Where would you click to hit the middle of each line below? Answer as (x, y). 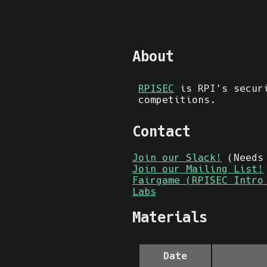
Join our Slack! (177, 157)
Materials (170, 217)
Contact (162, 131)
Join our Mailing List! (198, 169)
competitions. (177, 100)
